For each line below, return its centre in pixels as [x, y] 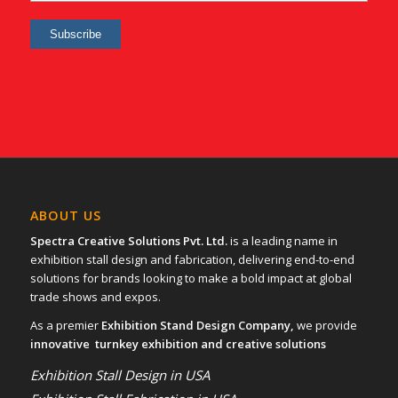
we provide [325, 326]
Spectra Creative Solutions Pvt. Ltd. [128, 241]
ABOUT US [65, 216]
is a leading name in [282, 241]
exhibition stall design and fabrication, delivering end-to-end [192, 260]
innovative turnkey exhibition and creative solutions [178, 344]
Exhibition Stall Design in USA [119, 375]
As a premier [65, 326]
